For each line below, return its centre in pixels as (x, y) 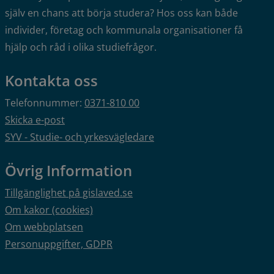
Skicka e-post (35, 120)
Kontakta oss (51, 81)
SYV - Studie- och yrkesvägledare (80, 137)
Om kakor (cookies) (49, 210)
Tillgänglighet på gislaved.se (69, 193)
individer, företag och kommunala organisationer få (124, 30)
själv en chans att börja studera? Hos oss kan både (121, 13)
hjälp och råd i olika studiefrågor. (81, 47)
